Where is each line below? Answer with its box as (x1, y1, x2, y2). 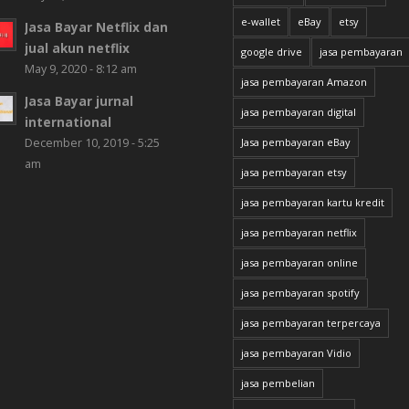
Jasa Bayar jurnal (24, 92, 133, 110)
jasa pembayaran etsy (240, 165, 347, 180)
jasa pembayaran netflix (240, 225, 357, 240)
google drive (240, 45, 302, 59)
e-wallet (240, 15, 280, 29)
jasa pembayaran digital (240, 105, 356, 120)
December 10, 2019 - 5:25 (24, 135, 160, 152)
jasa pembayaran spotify (240, 286, 360, 300)
